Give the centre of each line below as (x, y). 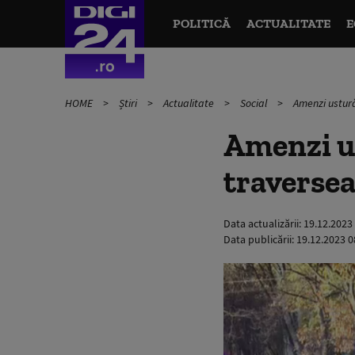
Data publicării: (260, 239)
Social (255, 103)
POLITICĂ (201, 23)
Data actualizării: (263, 223)
